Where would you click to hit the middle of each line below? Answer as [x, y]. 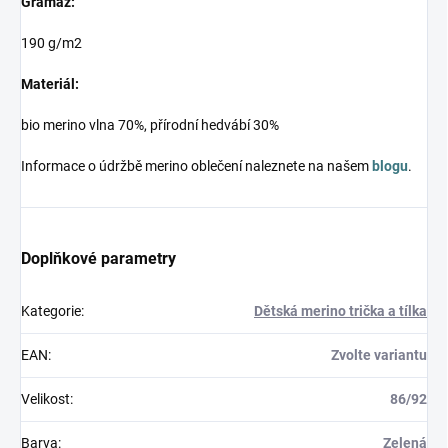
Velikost [45, 399]
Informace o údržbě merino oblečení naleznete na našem [196, 166]
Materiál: [50, 84]
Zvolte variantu [379, 355]
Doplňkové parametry [98, 259]
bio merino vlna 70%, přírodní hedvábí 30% [150, 125]
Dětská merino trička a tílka [340, 311]
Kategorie [51, 311]
